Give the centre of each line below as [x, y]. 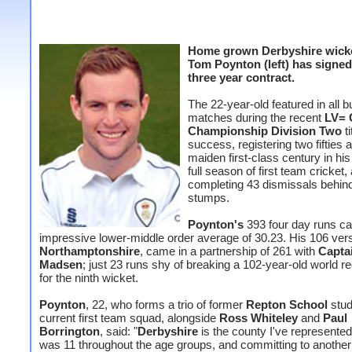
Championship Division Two [265, 131]
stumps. [209, 198]
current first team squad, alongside [129, 318]
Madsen [61, 264]
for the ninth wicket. [89, 278]
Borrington [70, 331]
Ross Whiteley [258, 318]
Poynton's [216, 224]
